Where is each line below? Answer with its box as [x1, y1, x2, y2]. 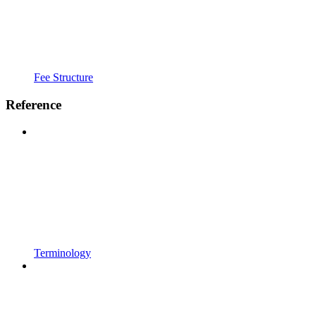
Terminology [34, 247, 91, 260]
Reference [6, 97, 61, 112]
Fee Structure [34, 71, 93, 83]
